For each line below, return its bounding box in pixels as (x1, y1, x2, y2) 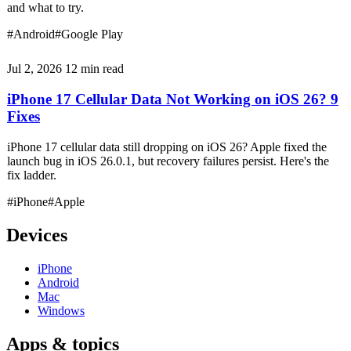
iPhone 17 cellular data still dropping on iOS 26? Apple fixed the (7, 139, 327, 154)
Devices (6, 225, 67, 246)
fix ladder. (7, 168, 56, 182)
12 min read (65, 62, 124, 76)
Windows (38, 304, 85, 318)
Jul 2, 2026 (7, 62, 62, 76)
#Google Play (55, 27, 123, 42)
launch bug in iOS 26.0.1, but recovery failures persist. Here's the (7, 154, 329, 168)
